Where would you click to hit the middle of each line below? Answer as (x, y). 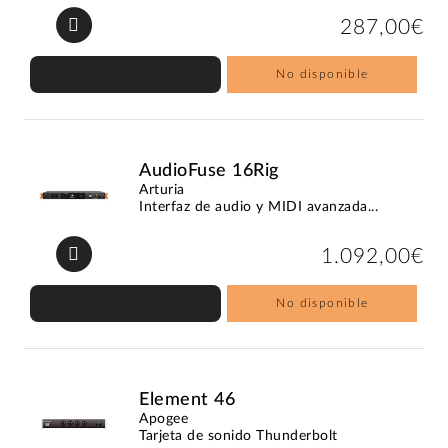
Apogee (164, 418)
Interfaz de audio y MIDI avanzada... (259, 206)
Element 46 (187, 399)
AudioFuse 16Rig (209, 170)
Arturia (162, 189)
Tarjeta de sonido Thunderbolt (238, 435)
